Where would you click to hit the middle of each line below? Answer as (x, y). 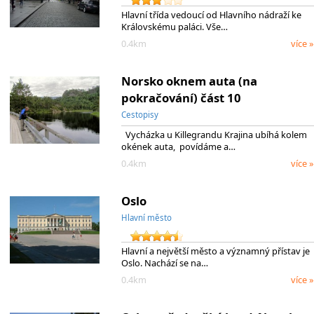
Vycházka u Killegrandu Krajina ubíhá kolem (214, 134)
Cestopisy (139, 114)
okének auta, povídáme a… (178, 146)
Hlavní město (146, 217)
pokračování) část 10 (181, 97)
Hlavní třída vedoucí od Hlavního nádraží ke (211, 14)
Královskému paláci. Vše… (174, 26)
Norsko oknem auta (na (189, 81)
